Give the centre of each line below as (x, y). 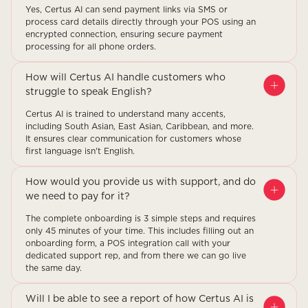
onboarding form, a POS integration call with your (128, 244)
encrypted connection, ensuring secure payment (124, 35)
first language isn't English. (80, 152)
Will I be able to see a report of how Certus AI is (140, 299)
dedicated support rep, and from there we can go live (136, 256)
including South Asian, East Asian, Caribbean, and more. (140, 127)
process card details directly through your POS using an (141, 22)
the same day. (54, 268)
